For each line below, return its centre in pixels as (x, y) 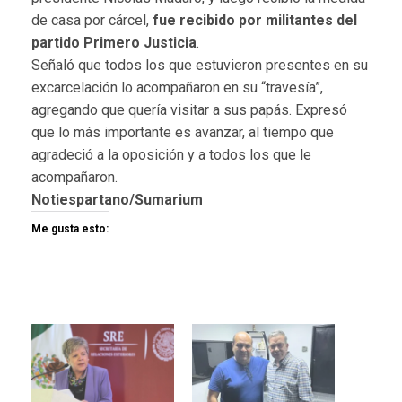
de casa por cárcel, (92, 21)
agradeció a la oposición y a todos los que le (171, 155)
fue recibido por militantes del (255, 21)
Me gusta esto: (70, 229)
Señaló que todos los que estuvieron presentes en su (200, 66)
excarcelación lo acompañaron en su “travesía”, (177, 88)
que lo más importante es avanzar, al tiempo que (183, 133)
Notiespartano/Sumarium (117, 200)
